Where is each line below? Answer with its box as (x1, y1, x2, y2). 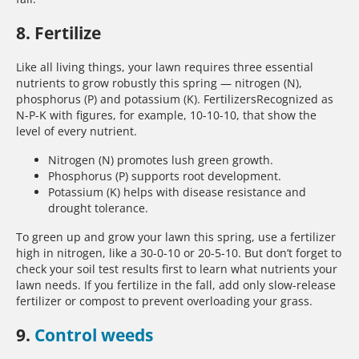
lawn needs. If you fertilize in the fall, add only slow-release (16, 276, 336, 292)
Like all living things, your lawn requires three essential (16, 58, 313, 75)
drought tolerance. (48, 200, 148, 216)
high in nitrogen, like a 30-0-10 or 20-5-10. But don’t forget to (16, 244, 341, 260)
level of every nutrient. (16, 123, 137, 139)
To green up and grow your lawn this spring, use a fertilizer (16, 228, 336, 244)
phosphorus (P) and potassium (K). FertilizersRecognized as (16, 91, 333, 107)
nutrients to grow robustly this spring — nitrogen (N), (16, 75, 302, 91)
